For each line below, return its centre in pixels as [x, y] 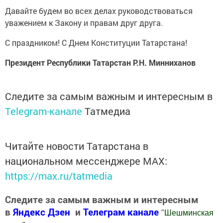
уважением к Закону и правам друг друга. [84, 22]
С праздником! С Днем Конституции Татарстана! [96, 42]
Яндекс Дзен [42, 212]
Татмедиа [108, 111]
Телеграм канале [122, 212]
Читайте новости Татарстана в [77, 146]
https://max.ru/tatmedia [59, 175]
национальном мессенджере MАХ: [86, 161]
